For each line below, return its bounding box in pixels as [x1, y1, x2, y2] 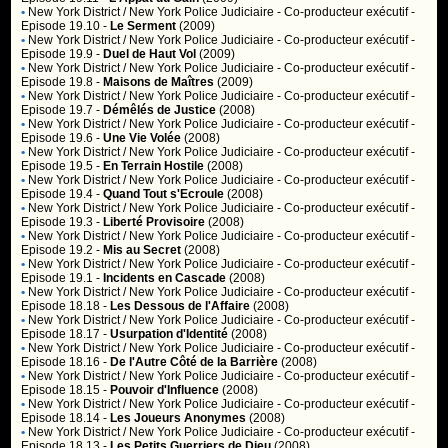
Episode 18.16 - [21, 355, 111, 369]
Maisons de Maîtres [103, 75, 215, 89]
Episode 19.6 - [21, 131, 104, 145]
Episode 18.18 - [21, 299, 111, 313]
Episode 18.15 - [21, 383, 111, 397]
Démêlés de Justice [103, 103, 217, 117]
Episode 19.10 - [21, 19, 111, 33]
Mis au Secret [103, 243, 182, 257]
